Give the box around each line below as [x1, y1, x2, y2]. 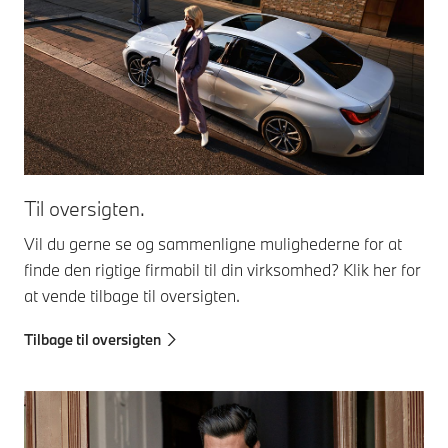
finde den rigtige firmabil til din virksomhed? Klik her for [24, 259, 421, 281]
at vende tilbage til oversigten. [24, 285, 240, 307]
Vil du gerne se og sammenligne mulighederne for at [24, 233, 402, 255]
